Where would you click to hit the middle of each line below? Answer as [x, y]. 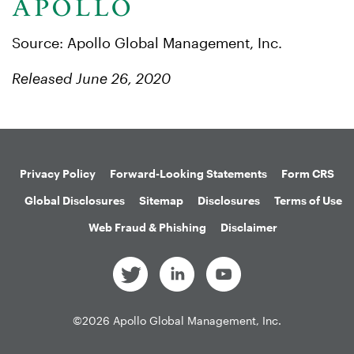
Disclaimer [249, 227]
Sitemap [161, 200]
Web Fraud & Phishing [147, 227]
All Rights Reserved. [177, 339]
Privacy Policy [58, 173]
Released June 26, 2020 [91, 78]
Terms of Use [308, 200]
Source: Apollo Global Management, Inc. [147, 43]
